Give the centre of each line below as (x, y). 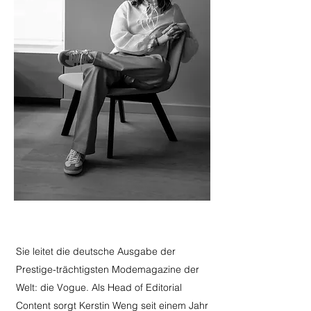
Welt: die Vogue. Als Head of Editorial (99, 287)
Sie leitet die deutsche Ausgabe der (96, 251)
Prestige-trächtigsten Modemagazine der (108, 269)
